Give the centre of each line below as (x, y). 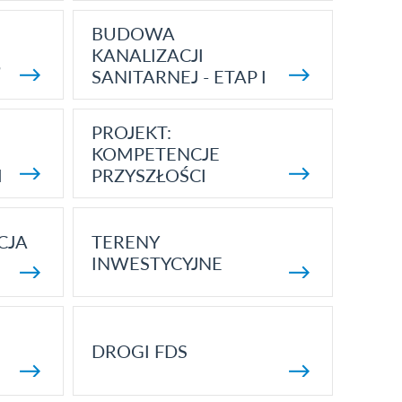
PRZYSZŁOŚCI (149, 175)
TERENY (125, 241)
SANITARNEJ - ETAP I (179, 76)
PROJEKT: (131, 132)
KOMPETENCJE (155, 153)
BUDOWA (132, 33)
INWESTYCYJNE (157, 263)
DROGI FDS (139, 351)
